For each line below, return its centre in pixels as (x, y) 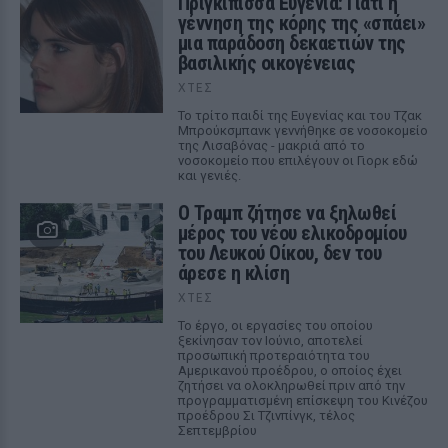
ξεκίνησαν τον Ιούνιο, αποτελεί (270, 340)
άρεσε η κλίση (233, 273)
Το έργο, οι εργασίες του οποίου (275, 325)
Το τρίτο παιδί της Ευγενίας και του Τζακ (299, 115)
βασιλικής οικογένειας (266, 63)
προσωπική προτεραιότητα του (273, 355)
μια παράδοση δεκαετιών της (291, 43)
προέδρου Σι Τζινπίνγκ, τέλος (266, 415)
